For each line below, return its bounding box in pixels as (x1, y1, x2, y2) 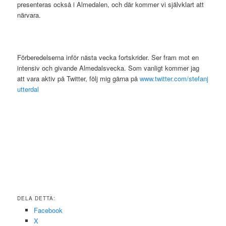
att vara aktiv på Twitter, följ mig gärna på (17, 74, 140, 84)
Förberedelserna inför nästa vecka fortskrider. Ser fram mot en (17, 52, 199, 63)
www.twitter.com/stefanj (140, 74, 209, 84)
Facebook (33, 205, 63, 215)
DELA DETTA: (17, 194, 56, 202)
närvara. (17, 10, 45, 20)
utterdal (17, 84, 39, 94)
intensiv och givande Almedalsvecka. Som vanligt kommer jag (17, 63, 200, 73)
